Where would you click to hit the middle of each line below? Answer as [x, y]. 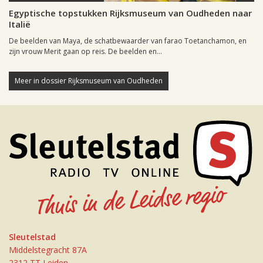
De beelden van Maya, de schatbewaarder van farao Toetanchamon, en [128, 41]
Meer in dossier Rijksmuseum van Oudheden [89, 81]
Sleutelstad [32, 237]
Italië [20, 24]
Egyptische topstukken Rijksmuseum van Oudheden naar [130, 13]
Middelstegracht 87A [48, 249]
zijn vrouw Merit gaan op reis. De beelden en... [85, 52]
